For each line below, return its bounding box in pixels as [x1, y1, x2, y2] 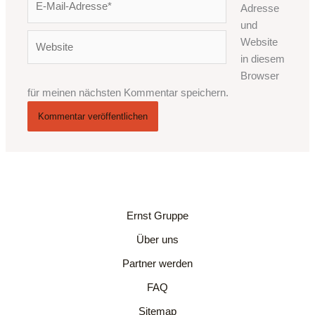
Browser [240, 70, 279, 82]
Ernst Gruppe [127, 210, 188, 221]
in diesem [240, 53, 285, 65]
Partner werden [122, 257, 193, 269]
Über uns [136, 233, 179, 245]
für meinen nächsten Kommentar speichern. [27, 86, 229, 98]
